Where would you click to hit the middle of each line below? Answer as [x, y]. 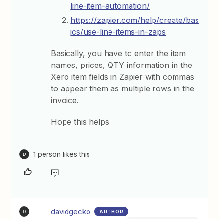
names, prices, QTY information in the [122, 65]
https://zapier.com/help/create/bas [135, 20]
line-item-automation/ [110, 6]
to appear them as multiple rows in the [123, 88]
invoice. [65, 100]
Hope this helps [80, 122]
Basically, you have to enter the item [119, 53]
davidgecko [71, 211]
